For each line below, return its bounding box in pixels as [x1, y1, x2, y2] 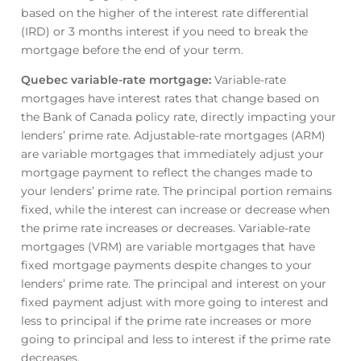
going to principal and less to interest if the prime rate [20, 332, 330, 347]
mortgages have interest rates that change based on [20, 91, 319, 106]
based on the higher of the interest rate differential [20, 6, 309, 21]
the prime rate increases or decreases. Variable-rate [20, 221, 310, 236]
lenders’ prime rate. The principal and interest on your [20, 276, 326, 292]
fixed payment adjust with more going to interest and [20, 295, 329, 310]
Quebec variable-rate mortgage [20, 73, 209, 88]
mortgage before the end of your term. [20, 43, 243, 58]
